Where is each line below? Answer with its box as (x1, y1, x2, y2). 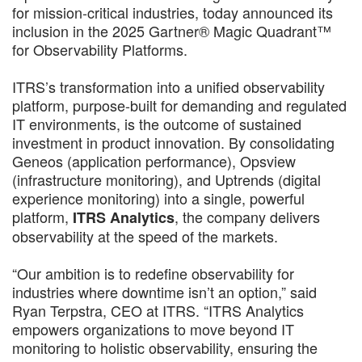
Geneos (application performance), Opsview (12, 149, 296, 171)
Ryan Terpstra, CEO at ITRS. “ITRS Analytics (12, 299, 304, 321)
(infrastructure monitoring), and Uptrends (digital (12, 168, 321, 190)
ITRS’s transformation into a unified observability (12, 75, 325, 97)
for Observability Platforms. (12, 38, 187, 60)
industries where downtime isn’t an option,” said (12, 280, 317, 302)
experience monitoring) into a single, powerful (12, 187, 305, 208)
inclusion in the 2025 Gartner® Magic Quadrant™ (12, 19, 331, 41)
